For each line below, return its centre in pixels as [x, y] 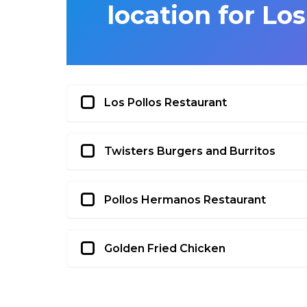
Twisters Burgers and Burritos [190, 151]
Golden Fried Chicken [165, 248]
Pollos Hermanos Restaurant [185, 199]
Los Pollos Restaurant [165, 103]
